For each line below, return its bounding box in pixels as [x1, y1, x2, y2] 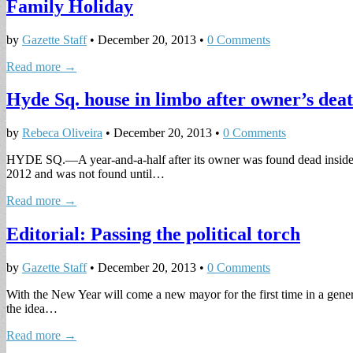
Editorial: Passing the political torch [6, 224, 300, 245]
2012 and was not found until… [6, 167, 165, 181]
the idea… [6, 302, 58, 316]
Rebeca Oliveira [22, 126, 102, 140]
